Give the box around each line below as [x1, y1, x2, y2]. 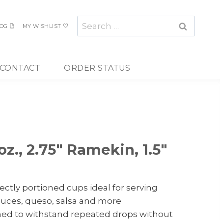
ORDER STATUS [64, 63, 131, 73]
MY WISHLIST [22, 22, 61, 29]
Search [77, 16, 106, 27]
